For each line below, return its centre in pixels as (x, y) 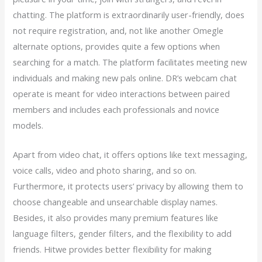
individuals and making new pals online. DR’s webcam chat (125, 77)
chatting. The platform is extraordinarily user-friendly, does (129, 14)
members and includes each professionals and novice (116, 109)
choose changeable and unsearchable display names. (116, 202)
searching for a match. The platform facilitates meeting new (130, 62)
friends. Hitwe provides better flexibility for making (113, 249)
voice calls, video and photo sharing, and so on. (105, 170)
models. (28, 125)
